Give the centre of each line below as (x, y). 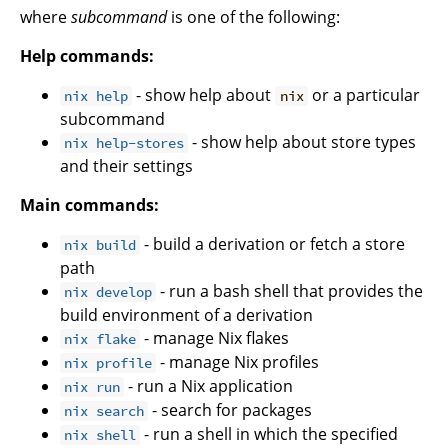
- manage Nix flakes (215, 338)
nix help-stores (124, 143)
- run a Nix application (209, 386)
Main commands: (89, 205)
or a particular (363, 95)
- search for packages (230, 410)
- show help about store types (302, 142)
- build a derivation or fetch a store (273, 244)
